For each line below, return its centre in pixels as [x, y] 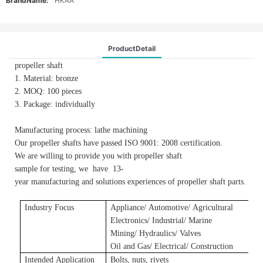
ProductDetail [131, 48]
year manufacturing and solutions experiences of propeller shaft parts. [130, 181]
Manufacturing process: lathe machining [117, 130]
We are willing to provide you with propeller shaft [98, 156]
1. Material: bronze [46, 78]
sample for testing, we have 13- [69, 168]
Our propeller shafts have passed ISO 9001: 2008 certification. [119, 143]
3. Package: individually [55, 104]
